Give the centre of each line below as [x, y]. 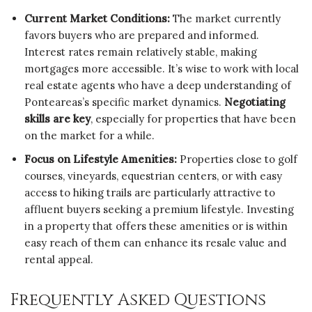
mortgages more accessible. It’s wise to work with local [162, 68]
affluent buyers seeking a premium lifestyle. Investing [159, 209]
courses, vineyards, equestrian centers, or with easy [153, 175]
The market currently [225, 18]
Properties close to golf [237, 159]
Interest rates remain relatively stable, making [141, 52]
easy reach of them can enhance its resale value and [155, 242]
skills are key [57, 118]
